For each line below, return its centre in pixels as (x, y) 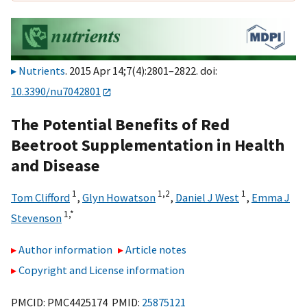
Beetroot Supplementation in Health (148, 145)
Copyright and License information (101, 270)
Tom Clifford (40, 197)
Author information (65, 250)
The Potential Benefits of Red (120, 124)
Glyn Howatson (119, 197)
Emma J (271, 197)
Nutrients (42, 71)
